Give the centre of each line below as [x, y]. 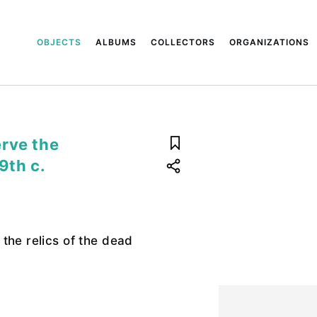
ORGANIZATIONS [270, 42]
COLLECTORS [183, 42]
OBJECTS [59, 42]
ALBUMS [116, 42]
